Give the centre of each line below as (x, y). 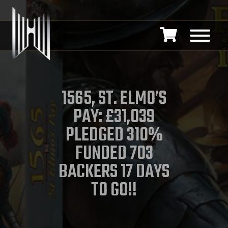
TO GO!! (114, 190)
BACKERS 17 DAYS (114, 172)
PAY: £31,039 (114, 117)
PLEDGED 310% (114, 135)
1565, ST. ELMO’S (114, 99)
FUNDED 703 (114, 154)
